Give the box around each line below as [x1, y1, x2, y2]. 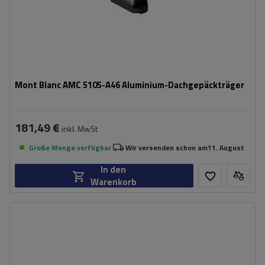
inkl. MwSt [60, 122, 98, 135]
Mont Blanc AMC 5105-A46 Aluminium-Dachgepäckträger [15, 78, 244, 92]
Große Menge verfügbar [29, 141, 111, 153]
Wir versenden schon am [125, 141, 208, 153]
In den [101, 163, 126, 176]
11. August [208, 141, 244, 153]
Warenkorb [90, 175, 137, 189]
